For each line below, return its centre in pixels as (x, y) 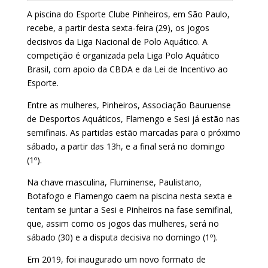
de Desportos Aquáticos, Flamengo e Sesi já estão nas (133, 118)
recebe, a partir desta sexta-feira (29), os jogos (118, 28)
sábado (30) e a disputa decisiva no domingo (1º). (122, 237)
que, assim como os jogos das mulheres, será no (123, 223)
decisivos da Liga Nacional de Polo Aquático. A (117, 41)
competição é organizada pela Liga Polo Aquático (123, 55)
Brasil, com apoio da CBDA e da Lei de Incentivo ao (127, 69)
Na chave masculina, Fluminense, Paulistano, (114, 182)
